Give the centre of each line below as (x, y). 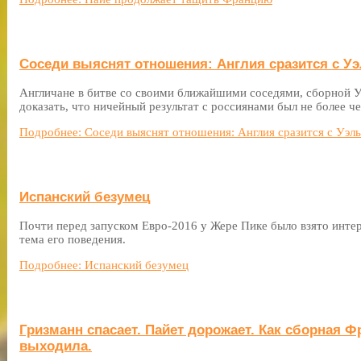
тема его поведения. (73, 239)
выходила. (56, 346)
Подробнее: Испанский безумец (104, 265)
